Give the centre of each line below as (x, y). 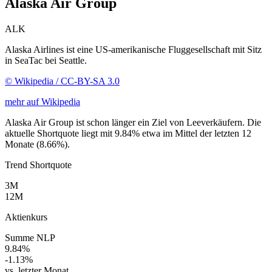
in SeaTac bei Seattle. (46, 60)
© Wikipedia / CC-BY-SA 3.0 (62, 81)
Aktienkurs (26, 217)
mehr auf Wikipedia (42, 101)
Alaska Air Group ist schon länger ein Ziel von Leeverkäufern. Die (133, 122)
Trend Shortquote (38, 165)
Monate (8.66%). (37, 144)
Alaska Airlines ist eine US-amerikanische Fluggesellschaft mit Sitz (133, 49)
